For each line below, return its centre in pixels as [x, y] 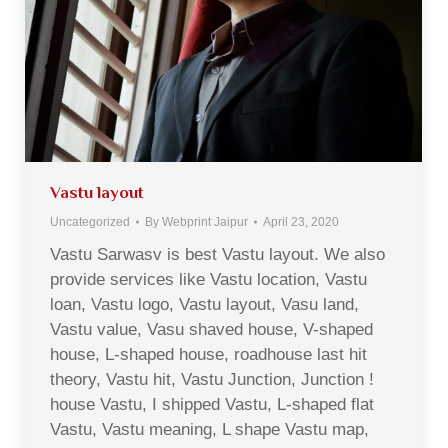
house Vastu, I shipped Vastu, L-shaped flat [212, 404]
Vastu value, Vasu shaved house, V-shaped [211, 329]
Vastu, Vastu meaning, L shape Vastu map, [209, 429]
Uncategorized [90, 221]
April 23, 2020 [301, 221]
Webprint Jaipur [205, 221]
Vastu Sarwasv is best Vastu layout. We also [217, 254]
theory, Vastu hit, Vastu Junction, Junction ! [212, 379]
